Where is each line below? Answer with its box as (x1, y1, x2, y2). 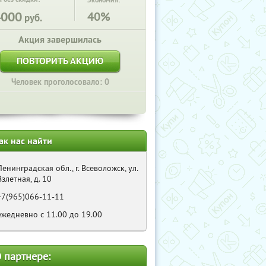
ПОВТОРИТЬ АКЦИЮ (17, 55, 103, 67)
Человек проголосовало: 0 (11, 77, 109, 87)
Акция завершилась (18, 33, 102, 46)
